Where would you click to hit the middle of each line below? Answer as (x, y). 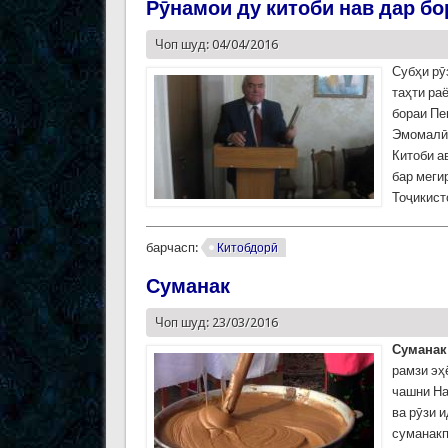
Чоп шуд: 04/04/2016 (216, 45)
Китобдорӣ (247, 248)
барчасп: (173, 248)
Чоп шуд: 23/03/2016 (216, 323)
